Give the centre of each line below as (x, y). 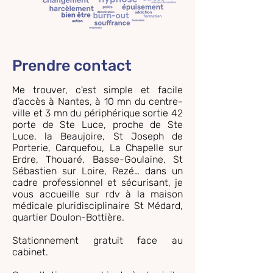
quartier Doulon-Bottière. (68, 217)
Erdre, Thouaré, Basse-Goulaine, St (97, 159)
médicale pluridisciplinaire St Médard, (97, 206)
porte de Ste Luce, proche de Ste (97, 125)
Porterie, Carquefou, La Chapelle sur (97, 148)
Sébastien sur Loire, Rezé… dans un (97, 171)
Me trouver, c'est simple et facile (97, 90)
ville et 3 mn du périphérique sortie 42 (97, 113)
